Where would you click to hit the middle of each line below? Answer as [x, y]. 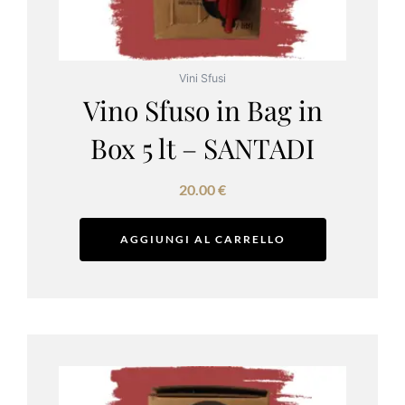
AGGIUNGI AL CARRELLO [202, 239]
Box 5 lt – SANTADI [202, 148]
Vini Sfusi [202, 78]
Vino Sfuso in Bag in [202, 110]
